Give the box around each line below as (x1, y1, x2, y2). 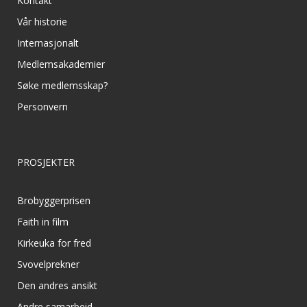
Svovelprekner (17, 258, 79, 271)
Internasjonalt (17, 36, 79, 50)
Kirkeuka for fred (17, 236, 91, 250)
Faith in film (17, 215, 69, 229)
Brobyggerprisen (17, 194, 90, 208)
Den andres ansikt (17, 279, 97, 293)
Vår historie (17, 15, 67, 29)
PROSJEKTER (17, 156, 75, 169)
